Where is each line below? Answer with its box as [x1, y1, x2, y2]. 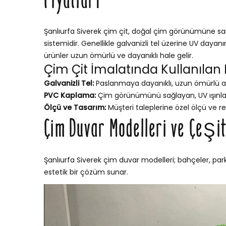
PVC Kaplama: [44, 90, 96, 101]
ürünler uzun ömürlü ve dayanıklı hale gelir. [44, 50, 193, 61]
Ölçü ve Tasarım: [44, 102, 106, 113]
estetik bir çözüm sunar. [44, 167, 128, 178]
